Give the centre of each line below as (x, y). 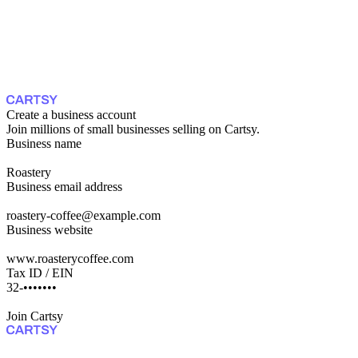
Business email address (64, 187)
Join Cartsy (35, 316)
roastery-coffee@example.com (84, 216)
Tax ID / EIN (40, 273)
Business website (50, 230)
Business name (44, 144)
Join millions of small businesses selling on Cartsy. (133, 129)
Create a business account (71, 115)
